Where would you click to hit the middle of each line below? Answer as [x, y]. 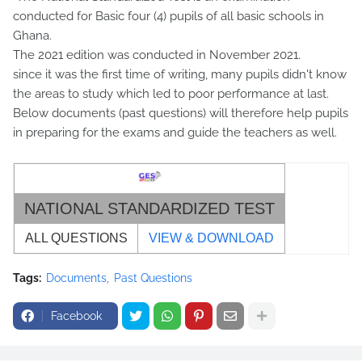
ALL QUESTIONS [76, 238]
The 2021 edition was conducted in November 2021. [157, 55]
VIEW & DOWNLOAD [211, 238]
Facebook [76, 316]
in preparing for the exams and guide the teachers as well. [175, 133]
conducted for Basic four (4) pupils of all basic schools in [168, 17]
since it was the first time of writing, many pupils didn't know [180, 75]
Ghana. [32, 36]
